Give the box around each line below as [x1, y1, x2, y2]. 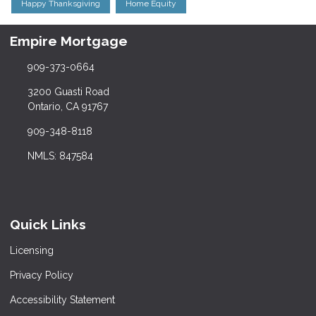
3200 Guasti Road [27, 85, 109, 97]
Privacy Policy [10, 269, 73, 281]
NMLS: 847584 [27, 150, 93, 162]
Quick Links [10, 216, 86, 232]
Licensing [10, 244, 54, 256]
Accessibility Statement [10, 293, 115, 305]
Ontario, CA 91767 [27, 100, 108, 112]
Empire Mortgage [10, 33, 128, 49]
